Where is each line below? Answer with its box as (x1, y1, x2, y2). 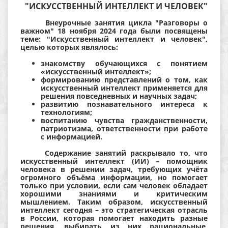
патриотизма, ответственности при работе (41, 124, 208, 134)
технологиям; (41, 107, 92, 118)
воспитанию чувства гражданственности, (41, 116, 208, 126)
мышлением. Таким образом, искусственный (20, 197, 208, 207)
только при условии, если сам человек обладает (20, 181, 208, 191)
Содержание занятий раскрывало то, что (20, 148, 208, 158)
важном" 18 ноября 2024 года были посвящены (20, 26, 208, 36)
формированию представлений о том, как (41, 75, 208, 85)
